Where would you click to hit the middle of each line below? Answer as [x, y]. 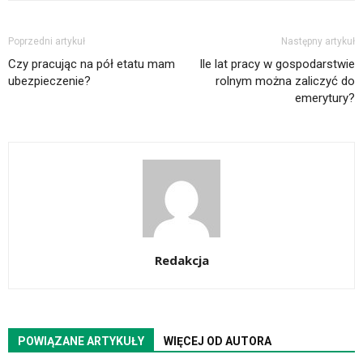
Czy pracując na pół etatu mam [92, 64]
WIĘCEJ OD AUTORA [218, 342]
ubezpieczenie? [49, 81]
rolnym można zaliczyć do [285, 81]
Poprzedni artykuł [47, 42]
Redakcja [181, 261]
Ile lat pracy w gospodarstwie [277, 64]
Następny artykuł [318, 42]
